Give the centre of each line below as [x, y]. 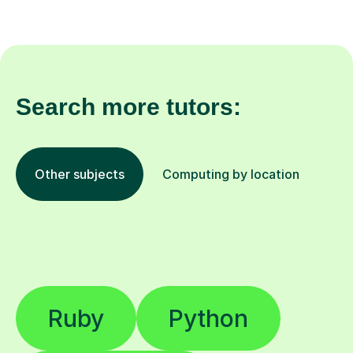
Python [208, 319]
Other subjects [80, 175]
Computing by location [231, 175]
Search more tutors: [128, 107]
